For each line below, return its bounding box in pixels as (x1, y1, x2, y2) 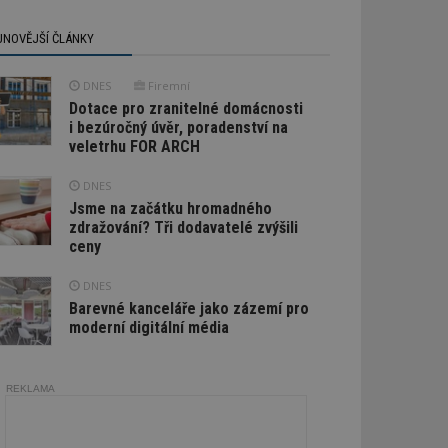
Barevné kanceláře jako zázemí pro (68, 298, 309, 318)
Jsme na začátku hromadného (68, 198, 272, 218)
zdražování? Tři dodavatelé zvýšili (68, 217, 298, 237)
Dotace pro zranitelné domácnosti (68, 98, 303, 118)
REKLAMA (6, 382, 55, 394)
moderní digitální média (68, 317, 229, 337)
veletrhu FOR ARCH (68, 136, 200, 156)
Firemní (144, 77, 190, 93)
